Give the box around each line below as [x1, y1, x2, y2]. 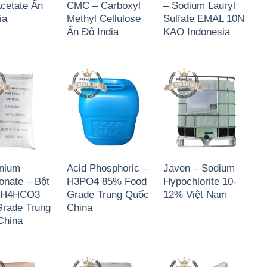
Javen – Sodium [163, 162, 235, 174]
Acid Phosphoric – [66, 162, 148, 174]
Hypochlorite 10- [163, 175, 237, 187]
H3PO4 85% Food [66, 175, 147, 187]
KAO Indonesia [163, 25, 230, 38]
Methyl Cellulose [66, 12, 141, 24]
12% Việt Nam [163, 188, 227, 200]
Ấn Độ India [66, 25, 119, 38]
